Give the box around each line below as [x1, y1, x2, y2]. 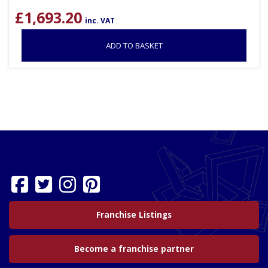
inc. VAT [85, 15, 115, 26]
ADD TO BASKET [105, 39, 163, 51]
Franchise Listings [96, 209, 172, 220]
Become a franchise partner [74, 243, 194, 254]
